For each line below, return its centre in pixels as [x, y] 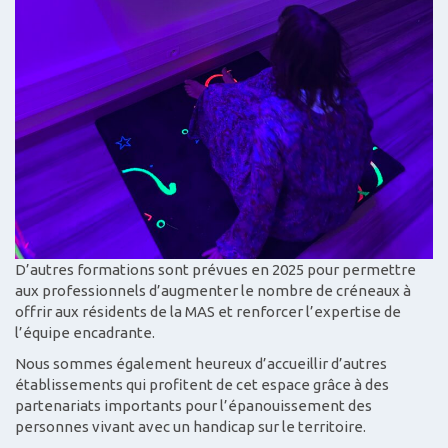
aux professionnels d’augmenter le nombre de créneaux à [213, 290]
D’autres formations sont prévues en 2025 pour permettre [215, 269]
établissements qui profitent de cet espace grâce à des [202, 385]
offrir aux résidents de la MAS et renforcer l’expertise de [208, 311]
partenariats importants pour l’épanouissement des [193, 406]
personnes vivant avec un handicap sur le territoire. [190, 427]
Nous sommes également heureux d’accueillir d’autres [201, 364]
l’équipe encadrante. [85, 332]
